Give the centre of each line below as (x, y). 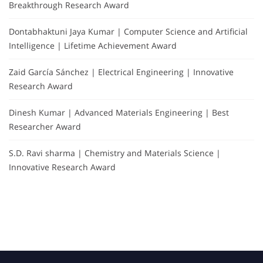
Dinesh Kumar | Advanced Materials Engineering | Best (119, 113)
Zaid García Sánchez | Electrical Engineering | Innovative (121, 72)
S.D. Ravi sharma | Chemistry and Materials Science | (115, 153)
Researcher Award (45, 127)
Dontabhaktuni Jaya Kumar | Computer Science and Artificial (128, 32)
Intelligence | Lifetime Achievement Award (93, 46)
